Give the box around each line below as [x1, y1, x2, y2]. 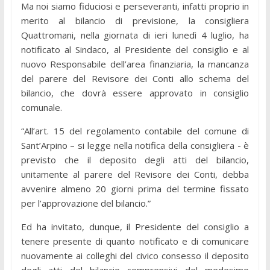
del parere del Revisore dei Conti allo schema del [20, 72, 250, 84]
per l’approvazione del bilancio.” [20, 196, 151, 209]
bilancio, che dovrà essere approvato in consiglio [20, 86, 250, 99]
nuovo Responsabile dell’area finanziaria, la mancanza [20, 57, 250, 70]
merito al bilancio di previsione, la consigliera [20, 14, 250, 27]
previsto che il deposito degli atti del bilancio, [20, 153, 250, 166]
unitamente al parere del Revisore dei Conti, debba [20, 168, 250, 180]
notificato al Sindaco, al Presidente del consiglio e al [20, 43, 250, 55]
